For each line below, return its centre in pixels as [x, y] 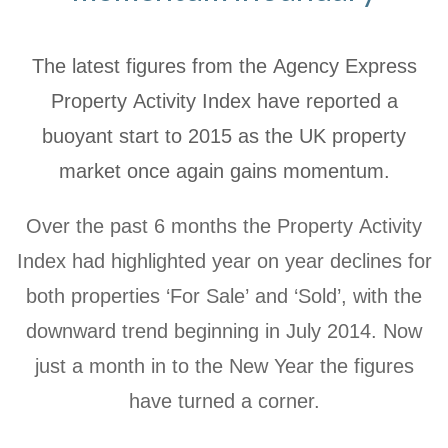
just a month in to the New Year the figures [224, 365]
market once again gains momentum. [224, 170]
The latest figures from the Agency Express [224, 65]
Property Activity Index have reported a [224, 100]
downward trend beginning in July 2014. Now [224, 330]
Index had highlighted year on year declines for [224, 260]
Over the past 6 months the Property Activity [224, 225]
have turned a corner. [224, 400]
